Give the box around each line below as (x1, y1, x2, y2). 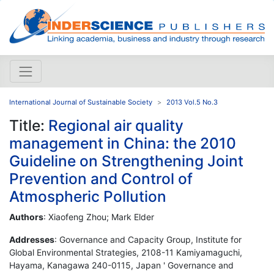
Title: (9, 116, 48, 135)
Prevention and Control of (9, 169, 193, 188)
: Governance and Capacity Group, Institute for (54, 234, 242, 245)
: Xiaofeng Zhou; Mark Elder (43, 211, 154, 222)
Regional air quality (48, 116, 183, 135)
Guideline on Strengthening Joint (9, 151, 243, 170)
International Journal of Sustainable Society (9, 97, 152, 106)
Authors (9, 211, 43, 222)
